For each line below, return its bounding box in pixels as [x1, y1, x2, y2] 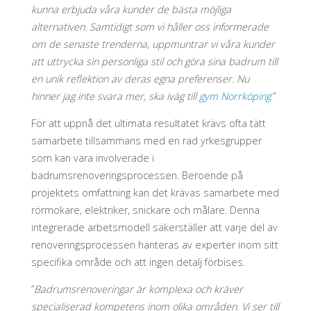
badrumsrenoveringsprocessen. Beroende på [31, 169, 243, 183]
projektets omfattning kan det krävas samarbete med [31, 186, 279, 200]
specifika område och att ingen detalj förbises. [31, 255, 245, 269]
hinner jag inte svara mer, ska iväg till [31, 89, 199, 103]
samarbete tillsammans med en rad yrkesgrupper [31, 134, 262, 148]
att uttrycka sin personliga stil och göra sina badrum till [31, 54, 278, 68]
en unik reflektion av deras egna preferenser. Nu [31, 72, 249, 85]
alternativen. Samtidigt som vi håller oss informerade [31, 19, 269, 33]
